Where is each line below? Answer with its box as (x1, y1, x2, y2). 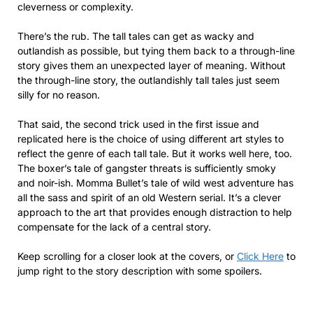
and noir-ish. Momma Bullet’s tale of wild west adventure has (17, 176, 293, 189)
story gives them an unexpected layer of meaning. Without (17, 59, 286, 71)
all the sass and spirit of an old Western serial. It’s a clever (17, 191, 281, 203)
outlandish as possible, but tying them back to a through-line (17, 44, 295, 57)
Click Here (237, 249, 284, 262)
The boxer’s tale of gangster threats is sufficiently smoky (17, 161, 276, 174)
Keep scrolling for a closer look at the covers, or (17, 249, 237, 262)
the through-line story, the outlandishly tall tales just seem (17, 73, 279, 86)
